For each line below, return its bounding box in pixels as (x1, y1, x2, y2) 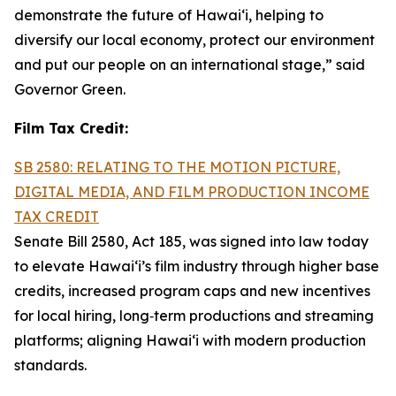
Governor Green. (14, 80, 126, 98)
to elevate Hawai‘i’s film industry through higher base (14, 257, 379, 275)
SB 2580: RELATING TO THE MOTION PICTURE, (14, 158, 340, 176)
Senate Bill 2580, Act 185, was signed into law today (14, 232, 369, 250)
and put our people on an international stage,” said (14, 56, 365, 73)
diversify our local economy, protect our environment (14, 31, 375, 49)
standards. (14, 356, 87, 374)
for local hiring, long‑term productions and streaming (14, 307, 374, 324)
